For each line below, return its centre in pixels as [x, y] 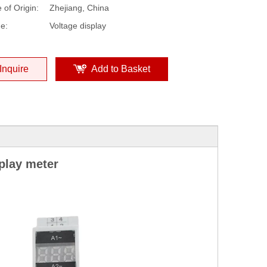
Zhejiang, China [79, 8]
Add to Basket [121, 69]
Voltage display [78, 26]
